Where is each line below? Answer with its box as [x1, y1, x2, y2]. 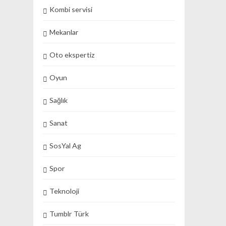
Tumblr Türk [49, 209, 89, 218]
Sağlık [49, 95, 68, 104]
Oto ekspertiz [49, 50, 95, 59]
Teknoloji [49, 186, 80, 195]
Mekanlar [49, 27, 79, 36]
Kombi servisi [49, 5, 93, 14]
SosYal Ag [49, 141, 82, 150]
